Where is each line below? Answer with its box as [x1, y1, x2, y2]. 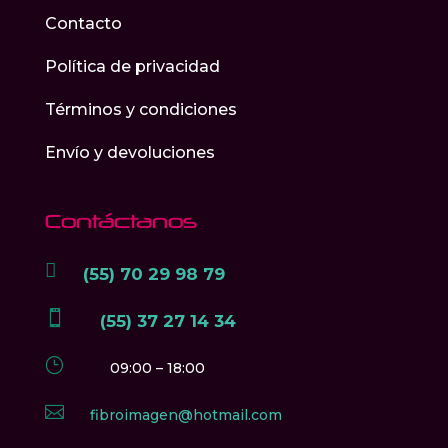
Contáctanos [44, 210, 197, 233]
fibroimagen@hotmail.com [89, 406, 282, 425]
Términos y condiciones [44, 100, 237, 120]
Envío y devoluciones [44, 143, 215, 163]
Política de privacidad [44, 57, 220, 77]
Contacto [44, 14, 122, 34]
